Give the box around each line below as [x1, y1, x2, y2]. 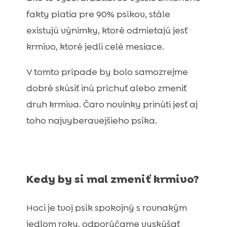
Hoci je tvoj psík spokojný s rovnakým [26, 202, 187, 214]
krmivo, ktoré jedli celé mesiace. [26, 41, 164, 53]
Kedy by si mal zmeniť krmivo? [26, 172, 199, 187]
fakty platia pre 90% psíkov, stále [26, 8, 170, 21]
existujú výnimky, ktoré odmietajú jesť [26, 24, 187, 37]
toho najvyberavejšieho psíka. [26, 115, 157, 127]
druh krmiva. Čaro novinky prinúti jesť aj [26, 98, 198, 111]
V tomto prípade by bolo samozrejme [26, 66, 188, 79]
